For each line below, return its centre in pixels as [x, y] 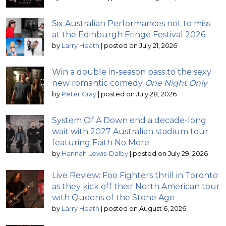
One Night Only [176, 83]
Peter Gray [79, 94]
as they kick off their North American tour [136, 186]
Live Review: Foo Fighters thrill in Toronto [135, 175]
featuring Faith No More [101, 142]
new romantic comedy [98, 83]
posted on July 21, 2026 [140, 45]
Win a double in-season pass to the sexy [132, 72]
